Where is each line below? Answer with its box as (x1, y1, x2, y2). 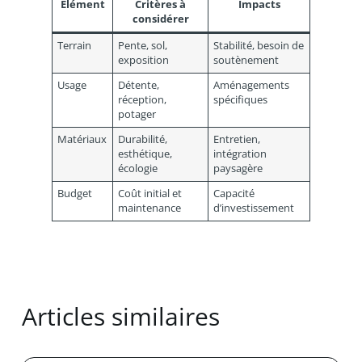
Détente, (118, 78, 160, 93)
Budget (57, 187, 93, 201)
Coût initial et (118, 187, 183, 201)
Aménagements (213, 78, 290, 93)
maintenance (118, 201, 182, 216)
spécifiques (213, 93, 268, 107)
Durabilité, (118, 133, 168, 147)
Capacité (213, 187, 255, 201)
